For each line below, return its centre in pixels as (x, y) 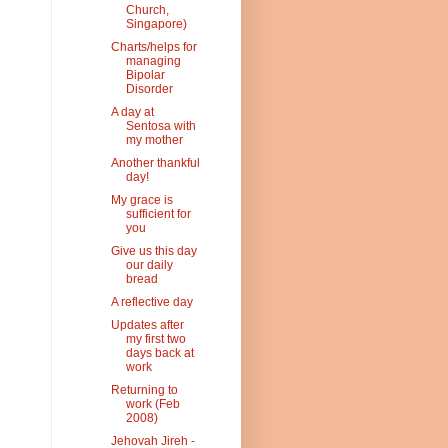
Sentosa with (160, 126)
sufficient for (158, 214)
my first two (155, 339)
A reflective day (151, 302)
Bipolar (145, 75)
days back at (159, 353)
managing (153, 61)
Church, (147, 10)
